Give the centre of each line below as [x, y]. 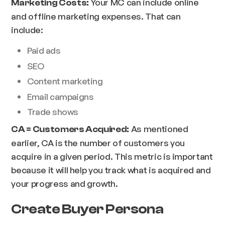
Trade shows [52, 112]
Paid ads [44, 50]
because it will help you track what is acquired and [111, 170]
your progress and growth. [65, 184]
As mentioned [159, 129]
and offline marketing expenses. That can [96, 16]
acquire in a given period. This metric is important [112, 156]
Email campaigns [60, 96]
